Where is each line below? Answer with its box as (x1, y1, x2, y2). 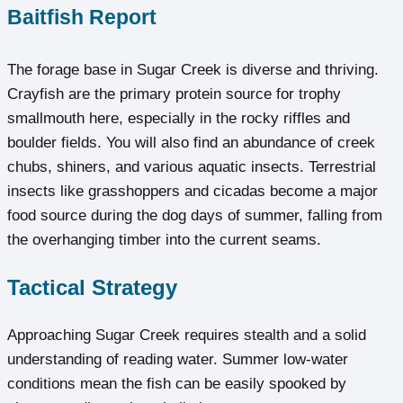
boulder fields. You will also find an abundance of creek (7, 134, 375, 152)
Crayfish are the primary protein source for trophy (7, 85, 341, 103)
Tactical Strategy (7, 275, 177, 300)
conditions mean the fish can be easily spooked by (7, 375, 346, 393)
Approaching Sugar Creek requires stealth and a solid (7, 327, 366, 345)
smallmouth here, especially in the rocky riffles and (7, 110, 350, 128)
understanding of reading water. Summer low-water (7, 351, 348, 369)
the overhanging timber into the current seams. (7, 231, 321, 249)
